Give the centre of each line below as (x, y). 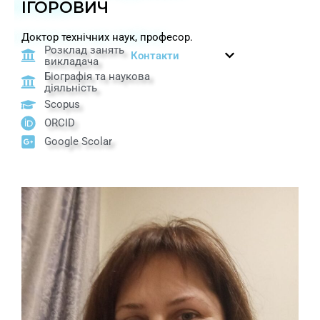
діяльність (71, 87)
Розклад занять (85, 50)
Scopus (62, 105)
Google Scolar (79, 142)
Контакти (155, 55)
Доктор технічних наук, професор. (109, 37)
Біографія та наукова (97, 76)
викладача (72, 61)
